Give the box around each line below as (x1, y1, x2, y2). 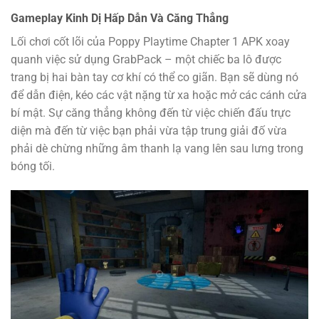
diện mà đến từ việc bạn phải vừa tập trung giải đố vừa (11, 124, 287, 138)
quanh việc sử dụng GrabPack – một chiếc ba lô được (11, 53, 281, 67)
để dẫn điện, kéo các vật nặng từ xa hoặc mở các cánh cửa (11, 88, 307, 103)
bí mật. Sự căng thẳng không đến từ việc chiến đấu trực (11, 106, 291, 120)
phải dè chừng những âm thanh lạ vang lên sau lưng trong (11, 142, 303, 156)
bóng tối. (11, 159, 55, 174)
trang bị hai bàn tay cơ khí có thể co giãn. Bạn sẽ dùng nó (11, 70, 298, 85)
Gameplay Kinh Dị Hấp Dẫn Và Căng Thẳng (11, 11, 231, 26)
